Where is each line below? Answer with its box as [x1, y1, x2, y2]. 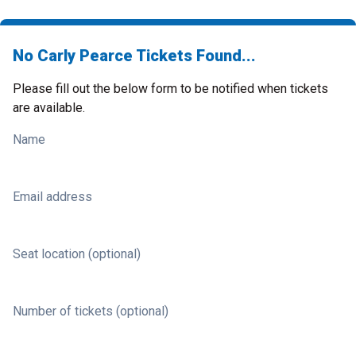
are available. [13, 100, 85, 115]
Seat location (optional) [13, 246, 141, 261]
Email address [13, 189, 92, 204]
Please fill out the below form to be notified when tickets [13, 81, 328, 96]
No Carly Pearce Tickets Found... [13, 46, 256, 65]
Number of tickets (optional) [13, 304, 168, 319]
